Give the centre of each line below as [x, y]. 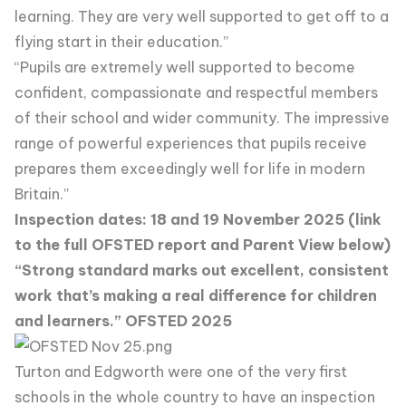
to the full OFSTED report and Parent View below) [203, 245]
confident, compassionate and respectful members [196, 92]
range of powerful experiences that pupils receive [191, 143]
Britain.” [42, 194]
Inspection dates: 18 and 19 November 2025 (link [198, 219]
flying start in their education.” [121, 42]
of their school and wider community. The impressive [202, 118]
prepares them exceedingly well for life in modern [190, 169]
